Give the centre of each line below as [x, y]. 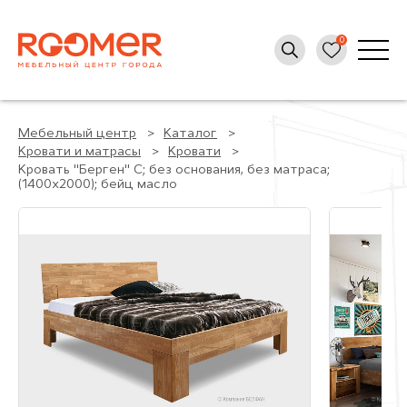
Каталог [190, 134]
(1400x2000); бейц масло [98, 185]
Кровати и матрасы [79, 152]
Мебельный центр [77, 134]
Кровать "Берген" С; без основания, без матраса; [174, 170]
